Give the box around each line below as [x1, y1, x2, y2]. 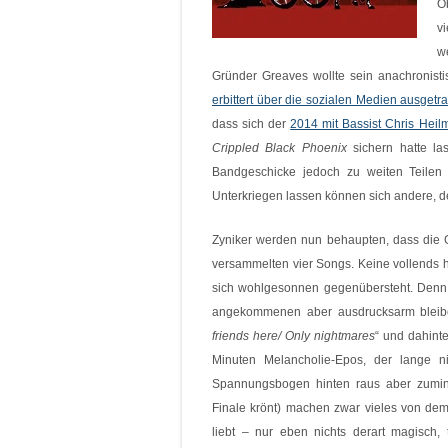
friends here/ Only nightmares [212, 329, 375, 343]
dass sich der [212, 117, 291, 131]
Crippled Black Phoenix [212, 141, 347, 155]
